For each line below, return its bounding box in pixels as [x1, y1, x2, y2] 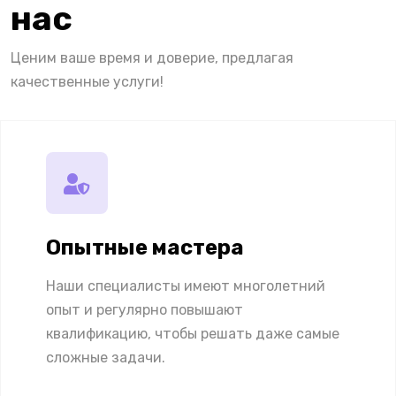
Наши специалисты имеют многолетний [46, 278, 325, 295]
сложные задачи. [46, 349, 165, 367]
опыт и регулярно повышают [46, 301, 243, 319]
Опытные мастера [46, 235, 244, 261]
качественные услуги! [11, 73, 164, 91]
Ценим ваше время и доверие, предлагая [11, 49, 293, 67]
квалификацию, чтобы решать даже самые [46, 325, 339, 343]
